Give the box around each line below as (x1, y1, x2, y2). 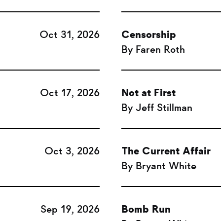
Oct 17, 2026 (39, 86, 100, 99)
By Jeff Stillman (121, 101, 193, 114)
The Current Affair (121, 145, 211, 157)
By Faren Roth (121, 43, 185, 56)
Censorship (121, 28, 177, 41)
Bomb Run (121, 203, 171, 216)
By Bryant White (121, 159, 197, 172)
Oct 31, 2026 (39, 28, 100, 41)
